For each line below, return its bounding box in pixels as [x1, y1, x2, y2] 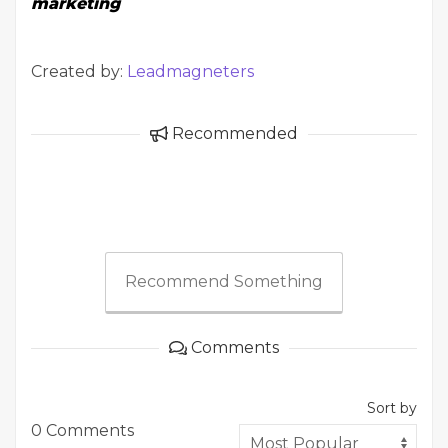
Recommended [168, 124, 298, 143]
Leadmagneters [127, 62, 254, 81]
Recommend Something [125, 272, 323, 291]
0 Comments [31, 421, 134, 440]
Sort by [367, 399, 417, 417]
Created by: [31, 62, 127, 81]
